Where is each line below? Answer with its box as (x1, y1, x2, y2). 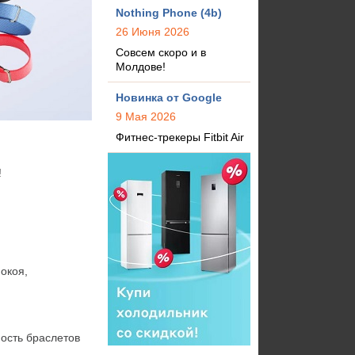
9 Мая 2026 (116, 110, 176, 123)
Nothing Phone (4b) (116, 6, 222, 19)
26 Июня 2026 (116, 25, 189, 38)
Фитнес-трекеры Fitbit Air (116, 131, 244, 143)
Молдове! (116, 60, 166, 73)
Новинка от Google (116, 91, 222, 104)
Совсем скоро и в (116, 46, 206, 59)
